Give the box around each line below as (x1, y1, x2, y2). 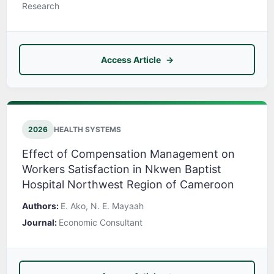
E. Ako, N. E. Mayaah (61, 201, 144, 212)
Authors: (22, 201, 61, 212)
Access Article (100, 54, 161, 65)
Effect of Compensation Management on (22, 147, 235, 161)
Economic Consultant (59, 217, 143, 228)
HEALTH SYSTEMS (54, 125, 121, 135)
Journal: (22, 217, 59, 228)
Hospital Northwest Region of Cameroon (22, 178, 234, 191)
